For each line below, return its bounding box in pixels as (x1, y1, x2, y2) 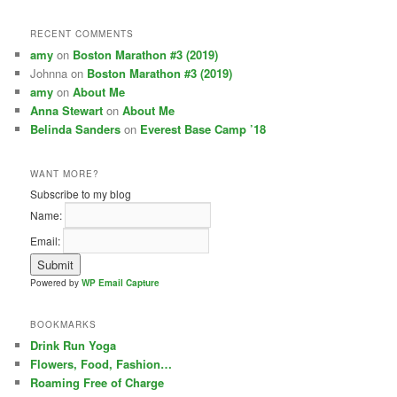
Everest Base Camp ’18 (140, 121, 267, 138)
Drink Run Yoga (30, 337, 117, 354)
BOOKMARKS (30, 318, 97, 331)
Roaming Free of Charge (30, 374, 165, 392)
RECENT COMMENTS (30, 27, 135, 41)
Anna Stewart (30, 102, 104, 120)
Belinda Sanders (30, 121, 121, 138)
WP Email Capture (82, 276, 160, 289)
